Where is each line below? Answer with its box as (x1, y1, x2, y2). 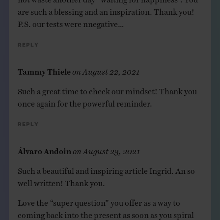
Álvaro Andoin (17, 145, 71, 152)
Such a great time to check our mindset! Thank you (17, 85, 197, 92)
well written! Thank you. (17, 177, 105, 184)
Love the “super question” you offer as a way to (17, 197, 180, 203)
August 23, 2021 (82, 145, 140, 152)
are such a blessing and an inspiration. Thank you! (17, 6, 194, 12)
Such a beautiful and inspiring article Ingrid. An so (17, 165, 195, 171)
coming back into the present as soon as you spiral (17, 209, 194, 216)
